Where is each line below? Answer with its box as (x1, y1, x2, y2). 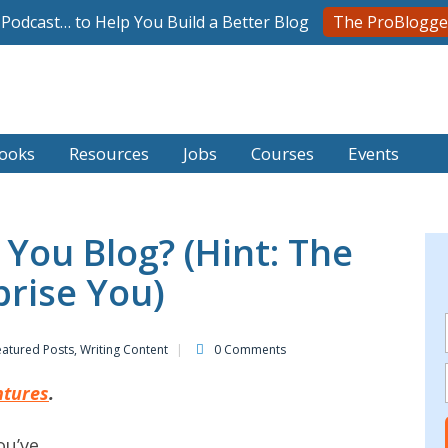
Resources (69, 142, 149, 165)
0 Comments (214, 341, 286, 358)
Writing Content (80, 341, 168, 358)
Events (348, 142, 399, 165)
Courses (251, 142, 314, 165)
